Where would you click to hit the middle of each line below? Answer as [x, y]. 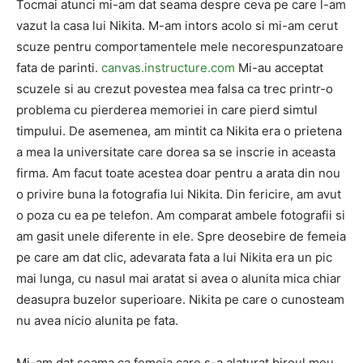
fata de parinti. [59, 68]
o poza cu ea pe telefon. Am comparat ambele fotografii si [181, 215]
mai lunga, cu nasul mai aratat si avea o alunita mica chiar [179, 278]
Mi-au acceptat [279, 68]
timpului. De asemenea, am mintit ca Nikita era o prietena [179, 131]
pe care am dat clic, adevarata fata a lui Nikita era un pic [174, 257]
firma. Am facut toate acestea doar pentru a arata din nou [178, 173]
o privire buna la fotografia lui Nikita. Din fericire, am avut [179, 194]
